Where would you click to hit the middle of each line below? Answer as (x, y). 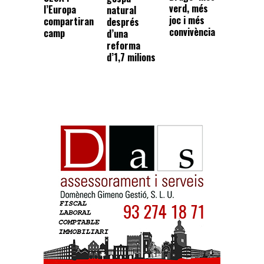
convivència (192, 32)
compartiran (69, 21)
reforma (123, 46)
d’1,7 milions (131, 57)
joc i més (187, 20)
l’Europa (60, 9)
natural (121, 10)
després (123, 22)
